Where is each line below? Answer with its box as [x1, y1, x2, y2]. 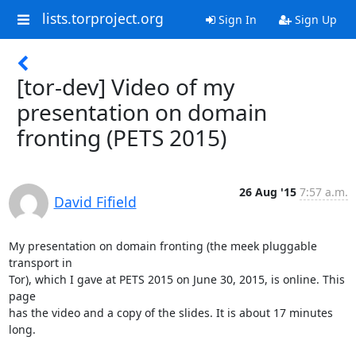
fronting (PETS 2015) [17, 122, 226, 153]
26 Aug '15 [238, 184, 296, 199]
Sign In [215, 12, 257, 27]
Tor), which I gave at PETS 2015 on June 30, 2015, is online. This [8, 272, 345, 287]
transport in [8, 255, 72, 270]
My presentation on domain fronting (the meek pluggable [8, 238, 317, 253]
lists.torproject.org [41, 9, 164, 29]
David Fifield [53, 192, 137, 211]
